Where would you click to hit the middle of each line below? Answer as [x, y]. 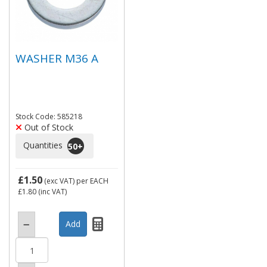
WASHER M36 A [57, 58]
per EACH [92, 181]
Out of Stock [48, 127]
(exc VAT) [59, 181]
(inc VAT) [52, 192]
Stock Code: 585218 [49, 117]
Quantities [44, 145]
